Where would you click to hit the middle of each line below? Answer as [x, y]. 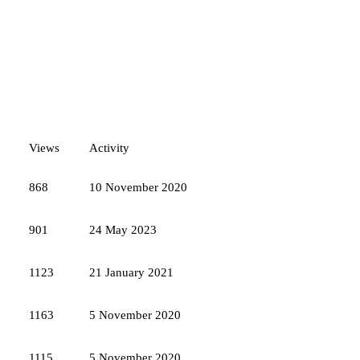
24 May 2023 [123, 230]
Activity [109, 148]
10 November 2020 [138, 188]
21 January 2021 [131, 273]
